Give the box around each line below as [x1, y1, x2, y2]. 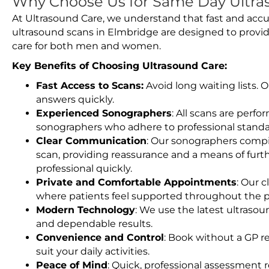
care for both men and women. [12, 40, 161, 52]
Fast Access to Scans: [36, 80, 144, 91]
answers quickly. [36, 94, 114, 105]
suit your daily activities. [36, 246, 150, 257]
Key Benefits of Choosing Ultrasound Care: [12, 60, 227, 71]
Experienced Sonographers [36, 107, 172, 119]
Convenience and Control [36, 232, 164, 243]
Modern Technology [36, 204, 135, 216]
